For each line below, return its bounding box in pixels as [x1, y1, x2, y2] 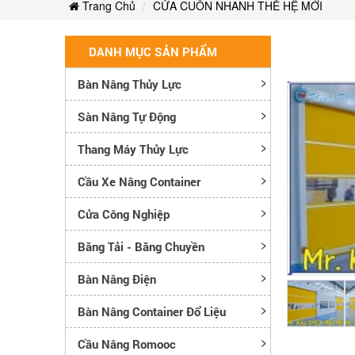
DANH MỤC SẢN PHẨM [89, 43, 217, 59]
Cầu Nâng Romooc [78, 335, 176, 352]
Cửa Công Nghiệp [78, 205, 170, 222]
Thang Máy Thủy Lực [78, 140, 189, 157]
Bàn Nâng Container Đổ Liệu [78, 303, 226, 319]
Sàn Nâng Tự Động [78, 108, 176, 124]
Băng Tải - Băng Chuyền [78, 238, 204, 254]
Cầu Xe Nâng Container [78, 173, 200, 189]
